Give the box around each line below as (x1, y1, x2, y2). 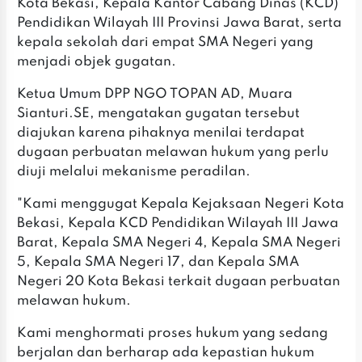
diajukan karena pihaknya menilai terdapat (17, 126, 305, 141)
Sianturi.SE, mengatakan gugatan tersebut (17, 107, 301, 121)
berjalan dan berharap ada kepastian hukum (17, 346, 315, 360)
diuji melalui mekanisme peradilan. (17, 165, 251, 179)
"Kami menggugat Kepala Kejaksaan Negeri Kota (17, 197, 345, 212)
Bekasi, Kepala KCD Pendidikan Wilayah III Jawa (17, 217, 339, 231)
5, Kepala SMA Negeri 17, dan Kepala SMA (17, 255, 300, 270)
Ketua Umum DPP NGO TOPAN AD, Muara (17, 87, 293, 102)
